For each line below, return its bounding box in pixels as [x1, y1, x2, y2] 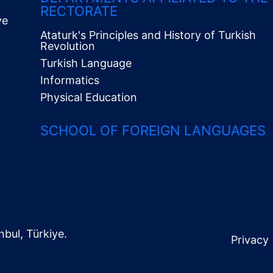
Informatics [40, 74, 100, 87]
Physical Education [40, 91, 138, 104]
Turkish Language [40, 57, 132, 69]
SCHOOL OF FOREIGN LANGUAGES [40, 122, 266, 138]
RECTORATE [40, 3, 118, 19]
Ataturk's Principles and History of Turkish [40, 29, 257, 41]
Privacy [231, 233, 269, 246]
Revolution [40, 40, 96, 52]
